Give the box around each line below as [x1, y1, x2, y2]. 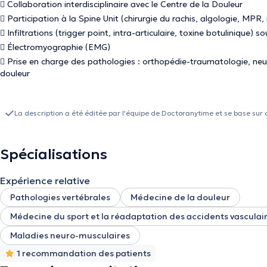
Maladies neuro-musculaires [10, 230, 130, 241]
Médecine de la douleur [131, 192, 230, 203]
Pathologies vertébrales [10, 192, 110, 203]
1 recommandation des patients [17, 248, 151, 259]
